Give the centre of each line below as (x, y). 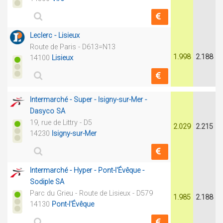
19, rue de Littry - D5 (61, 123)
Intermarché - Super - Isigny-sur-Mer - (88, 100)
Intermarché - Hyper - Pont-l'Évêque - (87, 170)
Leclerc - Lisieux (55, 36)
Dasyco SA (48, 111)
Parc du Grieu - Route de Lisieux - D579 (91, 193)
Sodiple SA (47, 182)
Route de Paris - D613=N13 (73, 47)
